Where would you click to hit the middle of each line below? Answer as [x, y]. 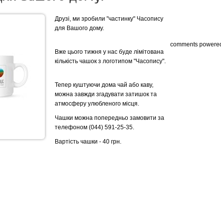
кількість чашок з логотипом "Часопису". [111, 61]
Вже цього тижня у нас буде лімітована [109, 52]
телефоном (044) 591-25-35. [94, 127]
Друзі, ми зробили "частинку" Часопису [109, 19]
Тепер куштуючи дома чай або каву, [104, 85]
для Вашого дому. [80, 28]
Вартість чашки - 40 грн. [88, 142]
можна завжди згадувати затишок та [106, 94]
